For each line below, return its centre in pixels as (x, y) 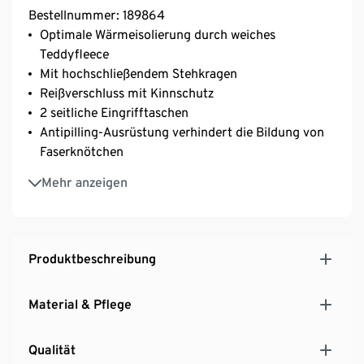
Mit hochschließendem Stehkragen (139, 74)
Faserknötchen (82, 152)
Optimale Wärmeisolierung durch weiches (158, 35)
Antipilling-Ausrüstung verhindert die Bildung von (182, 132)
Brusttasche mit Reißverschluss (129, 175)
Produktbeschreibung (92, 259)
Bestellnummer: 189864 (97, 15)
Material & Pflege (80, 305)
